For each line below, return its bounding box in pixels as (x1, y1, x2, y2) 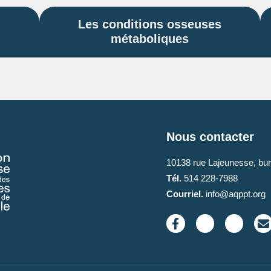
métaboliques (111, 32, 189, 45)
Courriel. (166, 189, 204, 200)
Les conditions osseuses (78, 18, 222, 31)
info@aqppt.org (203, 189, 266, 200)
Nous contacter (166, 130, 255, 144)
